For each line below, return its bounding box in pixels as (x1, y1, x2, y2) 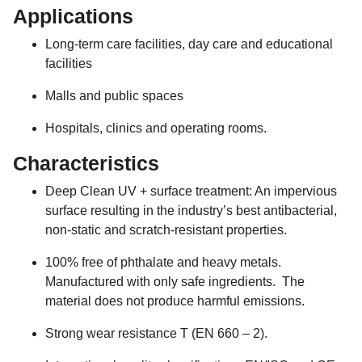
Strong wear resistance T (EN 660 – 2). (45, 326, 267, 341)
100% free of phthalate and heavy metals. (45, 255, 281, 270)
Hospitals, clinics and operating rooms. (45, 121, 267, 136)
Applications (13, 5, 133, 28)
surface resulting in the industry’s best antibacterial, (45, 204, 337, 218)
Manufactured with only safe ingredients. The (45, 275, 305, 289)
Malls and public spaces (45, 89, 183, 103)
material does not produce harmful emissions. (45, 294, 305, 309)
